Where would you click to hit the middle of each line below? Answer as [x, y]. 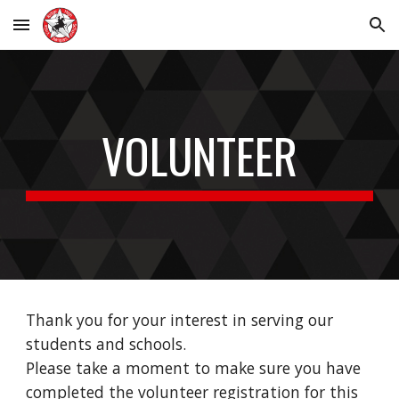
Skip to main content [77, 33]
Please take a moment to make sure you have [194, 368]
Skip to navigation [329, 33]
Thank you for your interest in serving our [180, 320]
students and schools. [106, 344]
